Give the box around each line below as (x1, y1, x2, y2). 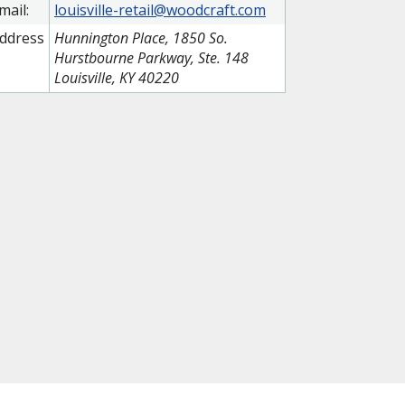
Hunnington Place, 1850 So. (53, 28, 228, 49)
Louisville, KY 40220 (53, 68, 179, 89)
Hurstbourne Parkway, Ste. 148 (53, 48, 249, 69)
